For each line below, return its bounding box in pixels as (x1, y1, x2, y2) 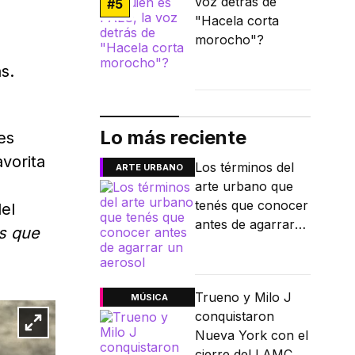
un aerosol (195, 235, 260, 252)
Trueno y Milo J (195, 289, 292, 306)
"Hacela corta (195, 13, 279, 29)
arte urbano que (195, 178, 293, 195)
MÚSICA (130, 292, 168, 303)
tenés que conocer (195, 197, 308, 214)
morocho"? (195, 32, 264, 48)
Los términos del (195, 159, 294, 176)
